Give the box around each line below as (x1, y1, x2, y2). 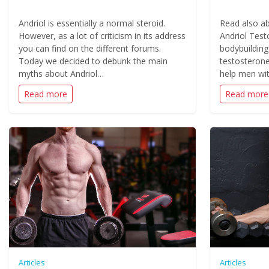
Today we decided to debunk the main (19, 55, 168, 67)
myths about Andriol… (19, 68, 104, 79)
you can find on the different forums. (19, 43, 161, 54)
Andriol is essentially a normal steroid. (19, 17, 165, 29)
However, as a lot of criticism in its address (19, 30, 186, 41)
